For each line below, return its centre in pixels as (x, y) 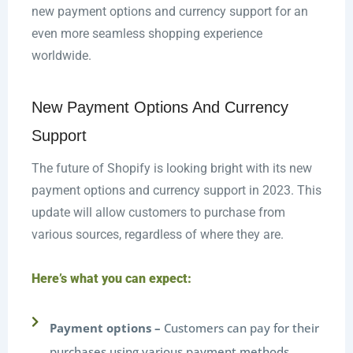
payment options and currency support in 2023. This (176, 191)
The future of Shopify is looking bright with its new (171, 169)
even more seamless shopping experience (147, 34)
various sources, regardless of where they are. (157, 235)
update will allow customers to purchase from (158, 213)
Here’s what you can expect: (111, 279)
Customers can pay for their (240, 328)
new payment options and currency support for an (169, 12)
